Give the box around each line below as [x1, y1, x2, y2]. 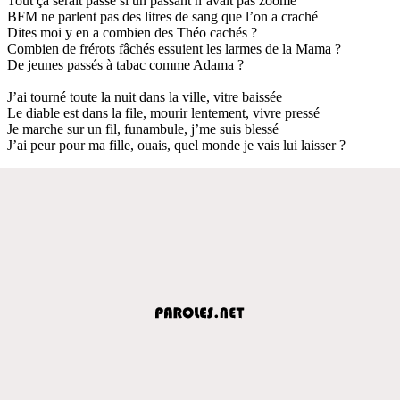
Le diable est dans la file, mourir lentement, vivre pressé [7, 104, 320, 121]
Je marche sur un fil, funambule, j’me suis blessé [7, 121, 279, 137]
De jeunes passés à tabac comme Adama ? [7, 56, 244, 72]
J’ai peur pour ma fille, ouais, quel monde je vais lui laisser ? [7, 137, 346, 153]
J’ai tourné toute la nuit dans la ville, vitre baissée [7, 88, 282, 104]
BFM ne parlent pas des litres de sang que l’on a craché [7, 8, 318, 24]
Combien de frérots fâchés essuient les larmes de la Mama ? [7, 40, 341, 56]
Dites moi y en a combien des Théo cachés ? [7, 24, 257, 40]
